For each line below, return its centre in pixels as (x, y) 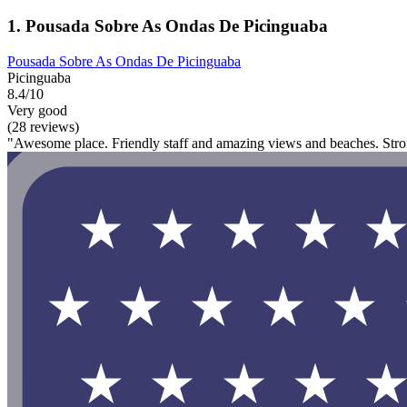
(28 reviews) (43, 127)
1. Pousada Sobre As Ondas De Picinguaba (168, 26)
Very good (37, 111)
